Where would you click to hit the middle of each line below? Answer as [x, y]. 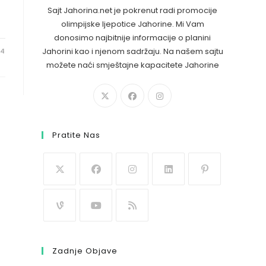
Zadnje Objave [85, 251]
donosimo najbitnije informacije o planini [132, 38]
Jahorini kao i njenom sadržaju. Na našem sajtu [132, 51]
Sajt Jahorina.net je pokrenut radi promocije [132, 10]
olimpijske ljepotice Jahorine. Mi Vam [132, 24]
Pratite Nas [76, 135]
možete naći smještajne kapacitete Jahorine [132, 65]
